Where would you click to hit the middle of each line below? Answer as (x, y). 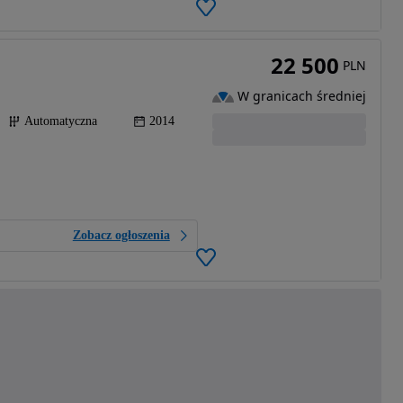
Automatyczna (61, 121)
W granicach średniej (301, 96)
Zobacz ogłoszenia (121, 236)
